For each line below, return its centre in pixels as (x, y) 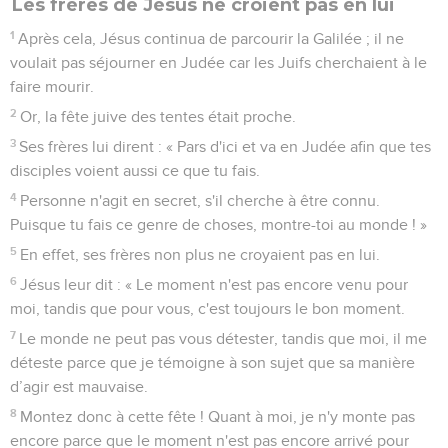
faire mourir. (52, 86)
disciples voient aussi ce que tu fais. (135, 170)
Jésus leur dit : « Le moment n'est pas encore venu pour (214, 284)
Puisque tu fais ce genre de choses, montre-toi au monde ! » (218, 224)
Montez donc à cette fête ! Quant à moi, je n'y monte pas (218, 416)
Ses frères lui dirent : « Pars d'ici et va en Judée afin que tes (225, 146)
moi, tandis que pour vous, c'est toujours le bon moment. (207, 308)
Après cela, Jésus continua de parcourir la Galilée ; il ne (211, 38)
